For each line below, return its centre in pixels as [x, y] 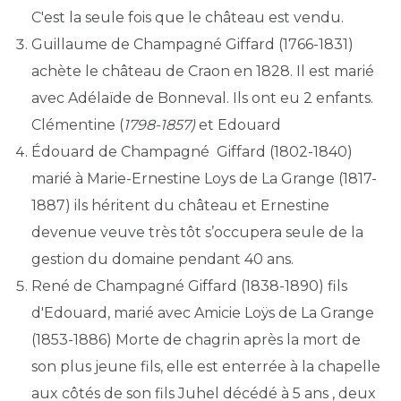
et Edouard [238, 125]
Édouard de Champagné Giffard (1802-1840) [192, 152]
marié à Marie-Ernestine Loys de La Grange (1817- [204, 179]
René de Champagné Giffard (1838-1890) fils [189, 286]
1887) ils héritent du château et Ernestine [180, 205]
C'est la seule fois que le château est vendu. [188, 17]
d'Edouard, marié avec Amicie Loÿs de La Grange [203, 313]
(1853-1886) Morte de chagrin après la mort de [196, 340]
